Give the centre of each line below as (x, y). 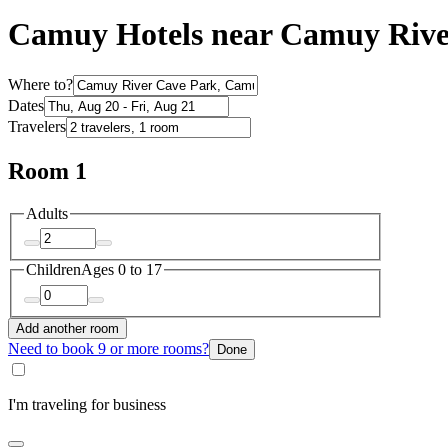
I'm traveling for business (87, 404)
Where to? (40, 84)
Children (53, 270)
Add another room (67, 328)
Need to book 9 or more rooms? (108, 348)
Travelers (37, 126)
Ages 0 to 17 (121, 270)
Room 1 (47, 170)
